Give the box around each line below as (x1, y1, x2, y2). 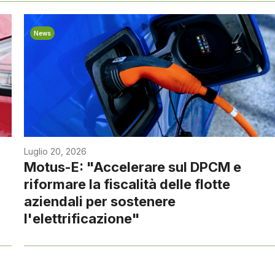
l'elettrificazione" (24, 211, 141, 227)
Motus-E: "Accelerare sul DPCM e (24, 159, 242, 176)
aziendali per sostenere (24, 193, 176, 210)
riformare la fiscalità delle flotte (24, 176, 231, 193)
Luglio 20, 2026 (24, 146, 87, 157)
